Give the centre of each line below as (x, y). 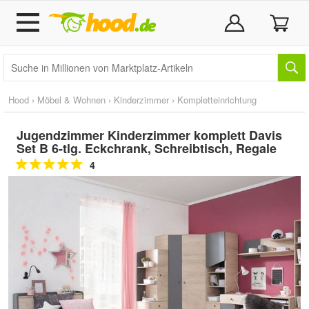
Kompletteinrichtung (217, 100)
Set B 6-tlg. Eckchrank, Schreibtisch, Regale (147, 148)
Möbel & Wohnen (71, 100)
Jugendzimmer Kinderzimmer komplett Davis (149, 135)
